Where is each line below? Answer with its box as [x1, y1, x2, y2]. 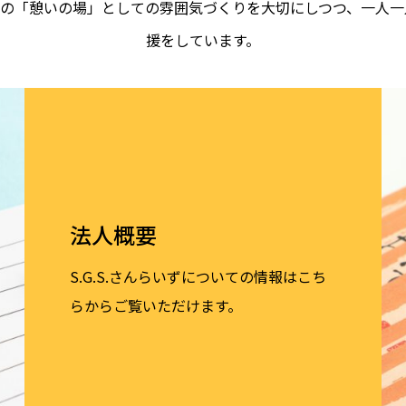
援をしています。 [146, 29, 260, 51]
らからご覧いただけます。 [70, 294, 242, 316]
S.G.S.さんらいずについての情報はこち [70, 265, 326, 287]
